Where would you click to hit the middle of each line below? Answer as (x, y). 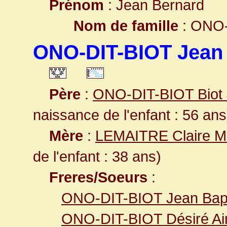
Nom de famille (126, 26)
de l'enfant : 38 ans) (97, 156)
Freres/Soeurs (98, 177)
